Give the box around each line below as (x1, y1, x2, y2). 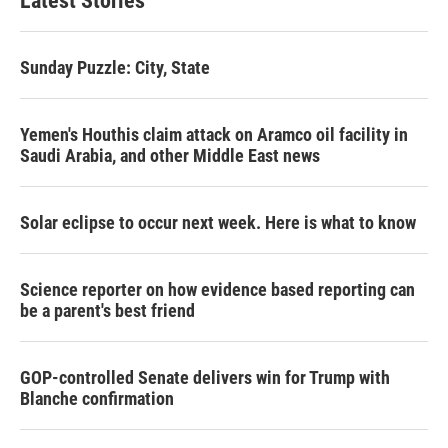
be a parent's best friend (20, 300, 195, 321)
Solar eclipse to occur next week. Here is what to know (20, 212, 416, 233)
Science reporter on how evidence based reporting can (20, 279, 415, 300)
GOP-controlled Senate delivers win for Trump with (20, 367, 390, 388)
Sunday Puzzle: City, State (20, 57, 210, 78)
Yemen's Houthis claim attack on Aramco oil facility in (20, 124, 408, 145)
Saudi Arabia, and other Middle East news (20, 145, 320, 166)
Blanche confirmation (20, 388, 174, 409)
